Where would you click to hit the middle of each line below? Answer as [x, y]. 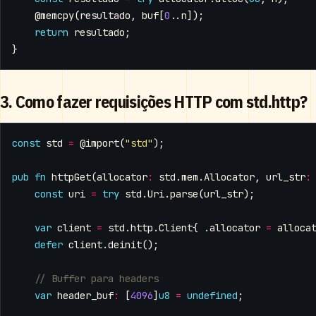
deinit [125, 245]
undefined [212, 296]
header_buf [85, 296]
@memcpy [54, 16]
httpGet [71, 177]
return [51, 33]
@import [99, 144]
